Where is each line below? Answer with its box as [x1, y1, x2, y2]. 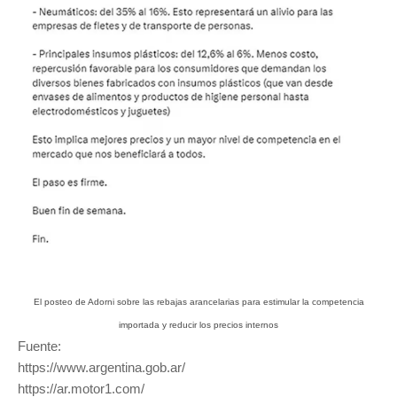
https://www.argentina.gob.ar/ [18, 359, 185, 375]
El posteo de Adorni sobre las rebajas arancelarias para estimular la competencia [33, 296, 364, 307]
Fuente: [18, 338, 61, 354]
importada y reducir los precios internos [119, 319, 278, 330]
